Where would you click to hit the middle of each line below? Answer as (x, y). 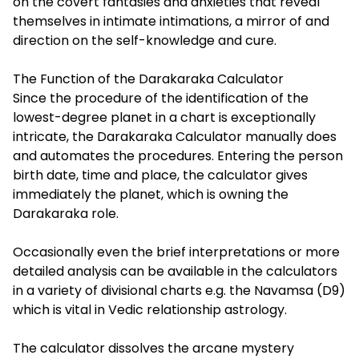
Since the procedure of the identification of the (161, 99)
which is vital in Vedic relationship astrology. (150, 310)
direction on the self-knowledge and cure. (145, 41)
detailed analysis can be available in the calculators (175, 272)
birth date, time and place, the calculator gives (160, 175)
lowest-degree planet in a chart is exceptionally (164, 118)
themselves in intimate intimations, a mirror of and (171, 22)
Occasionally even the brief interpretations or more (176, 252)
